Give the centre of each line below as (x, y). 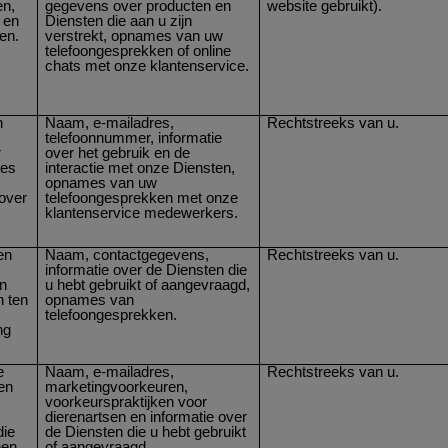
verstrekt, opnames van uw (134, 35)
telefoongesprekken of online (138, 50)
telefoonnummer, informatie (134, 137)
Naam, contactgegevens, (127, 254)
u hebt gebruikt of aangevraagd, (148, 284)
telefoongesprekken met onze (142, 197)
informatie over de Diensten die (146, 269)
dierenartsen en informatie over (146, 416)
